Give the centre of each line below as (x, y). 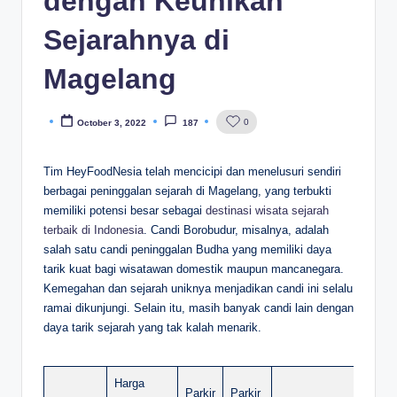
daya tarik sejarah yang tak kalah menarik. (152, 327)
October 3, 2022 (112, 122)
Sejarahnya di (136, 39)
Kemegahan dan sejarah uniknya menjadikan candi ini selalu (198, 288)
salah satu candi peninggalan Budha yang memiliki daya (187, 249)
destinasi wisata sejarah (267, 210)
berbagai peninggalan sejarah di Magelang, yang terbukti (187, 191)
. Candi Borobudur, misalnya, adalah (236, 230)
